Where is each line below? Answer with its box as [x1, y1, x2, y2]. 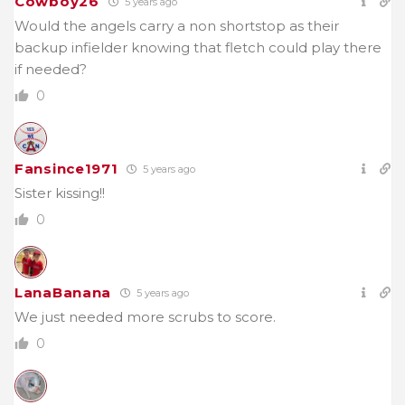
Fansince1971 [14, 159, 118, 177]
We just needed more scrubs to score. [14, 307, 276, 325]
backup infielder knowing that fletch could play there [14, 38, 381, 56]
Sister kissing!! [14, 184, 105, 202]
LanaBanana [14, 283, 111, 301]
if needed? [14, 60, 87, 78]
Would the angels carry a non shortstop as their [14, 16, 339, 34]
